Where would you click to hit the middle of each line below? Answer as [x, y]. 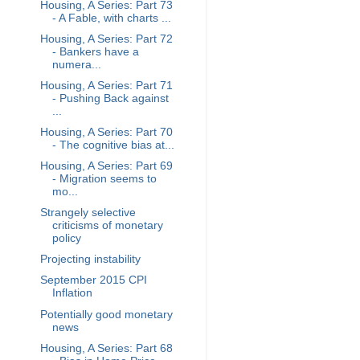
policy [66, 239]
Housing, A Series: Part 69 [106, 166]
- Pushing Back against [110, 98]
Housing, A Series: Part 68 [106, 348]
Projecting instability [90, 260]
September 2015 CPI [93, 280]
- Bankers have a [95, 51]
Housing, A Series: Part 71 [106, 85]
